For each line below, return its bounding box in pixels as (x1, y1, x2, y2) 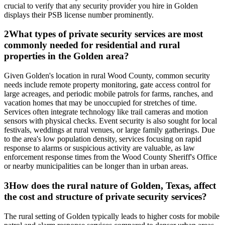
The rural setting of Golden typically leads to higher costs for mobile (4, 211, 219, 220)
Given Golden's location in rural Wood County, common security (4, 71, 210, 80)
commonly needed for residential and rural (4, 40, 180, 51)
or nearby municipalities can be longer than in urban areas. (4, 162, 188, 171)
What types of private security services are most (9, 29, 203, 40)
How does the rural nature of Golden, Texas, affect (9, 180, 216, 191)
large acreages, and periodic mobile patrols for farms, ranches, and (4, 89, 213, 98)
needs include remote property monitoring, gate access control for (4, 80, 210, 89)
